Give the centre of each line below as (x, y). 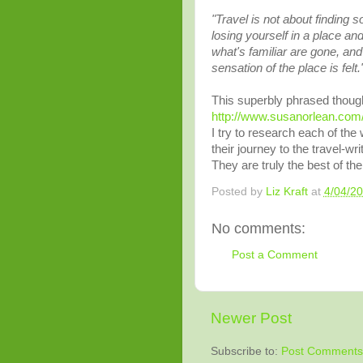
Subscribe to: (246, 352)
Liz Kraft (286, 191)
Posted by (238, 191)
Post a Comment (274, 255)
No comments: (258, 228)
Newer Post (251, 318)
